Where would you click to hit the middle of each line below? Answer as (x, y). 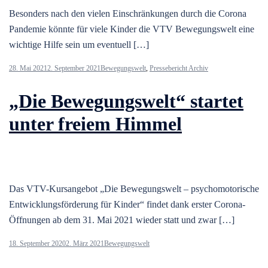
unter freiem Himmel (95, 124)
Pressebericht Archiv (179, 68)
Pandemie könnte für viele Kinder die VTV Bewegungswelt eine (132, 29)
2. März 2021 (85, 243)
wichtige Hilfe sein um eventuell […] (79, 44)
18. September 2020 (37, 243)
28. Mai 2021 (28, 68)
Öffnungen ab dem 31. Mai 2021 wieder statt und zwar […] (122, 220)
